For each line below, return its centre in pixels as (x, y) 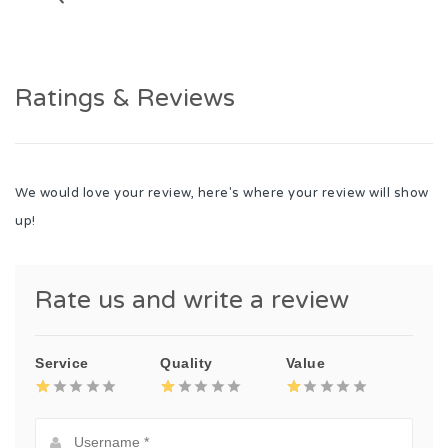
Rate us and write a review (192, 299)
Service (62, 362)
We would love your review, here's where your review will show (222, 192)
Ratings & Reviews (125, 97)
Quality (186, 362)
